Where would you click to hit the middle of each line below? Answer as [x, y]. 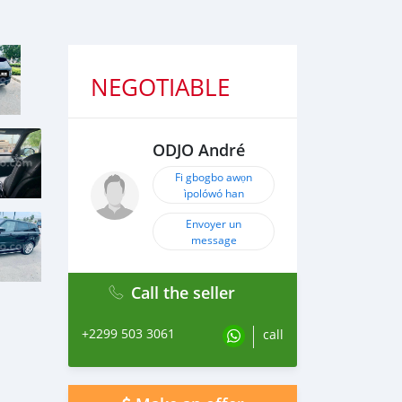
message [214, 240]
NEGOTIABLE [160, 87]
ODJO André [199, 150]
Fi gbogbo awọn [214, 177]
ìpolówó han [214, 193]
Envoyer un [214, 223]
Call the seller [183, 293]
